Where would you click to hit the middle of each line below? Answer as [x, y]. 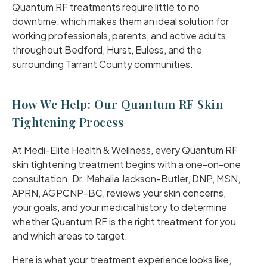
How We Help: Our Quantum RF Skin [117, 104]
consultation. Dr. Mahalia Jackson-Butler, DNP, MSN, [126, 178]
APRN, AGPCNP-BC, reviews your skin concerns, [119, 193]
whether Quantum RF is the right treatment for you [124, 221]
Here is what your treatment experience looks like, [122, 260]
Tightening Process [68, 122]
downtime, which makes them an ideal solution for [120, 21]
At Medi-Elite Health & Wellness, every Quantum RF [125, 150]
